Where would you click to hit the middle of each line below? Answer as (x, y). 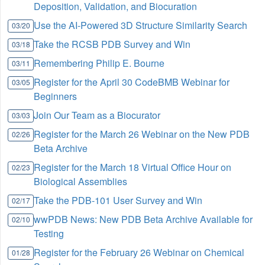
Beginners (56, 96)
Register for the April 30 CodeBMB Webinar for (132, 82)
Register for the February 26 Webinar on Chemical (139, 253)
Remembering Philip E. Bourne (99, 63)
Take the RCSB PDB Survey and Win (112, 44)
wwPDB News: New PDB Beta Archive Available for (143, 219)
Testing (49, 234)
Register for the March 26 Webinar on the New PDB (142, 134)
